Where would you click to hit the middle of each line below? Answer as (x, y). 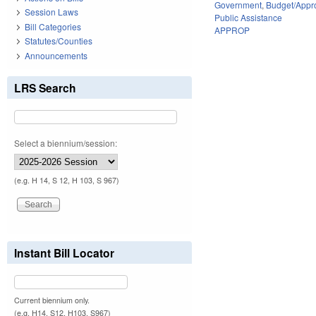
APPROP (232, 30)
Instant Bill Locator (64, 253)
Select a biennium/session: (66, 142)
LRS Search (45, 87)
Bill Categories (53, 26)
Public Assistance (249, 17)
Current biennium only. (52, 300)
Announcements (56, 55)
